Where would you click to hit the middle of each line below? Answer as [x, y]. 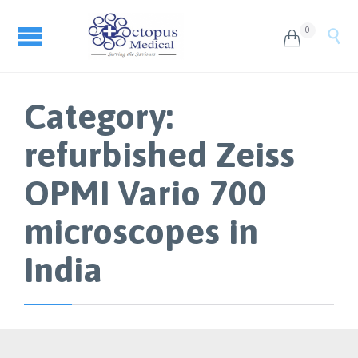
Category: [99, 116]
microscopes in [141, 231]
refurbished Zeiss [159, 154]
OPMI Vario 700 [145, 193]
